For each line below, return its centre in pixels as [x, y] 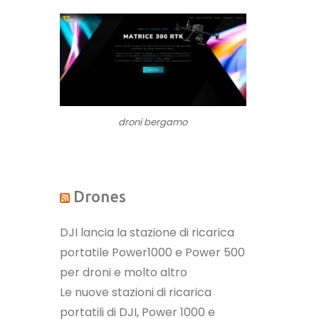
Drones [99, 196]
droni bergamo [153, 122]
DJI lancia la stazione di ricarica [147, 232]
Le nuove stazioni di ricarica [135, 292]
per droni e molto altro [123, 272]
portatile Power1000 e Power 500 [152, 252]
